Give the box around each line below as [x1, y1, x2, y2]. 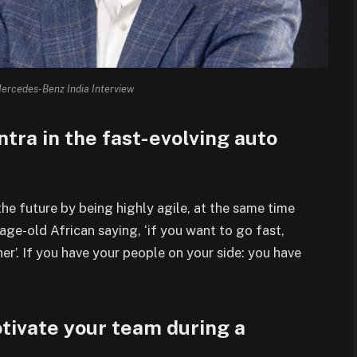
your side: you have [186, 245, 301, 261]
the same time [210, 200, 295, 217]
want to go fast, [186, 222, 284, 239]
